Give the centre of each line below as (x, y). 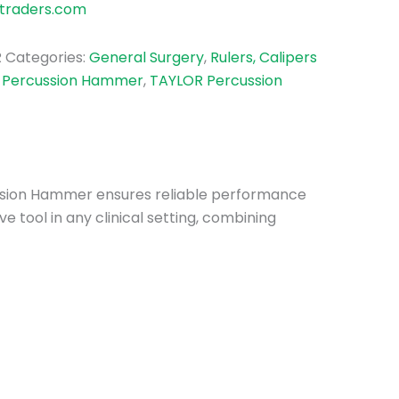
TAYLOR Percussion (216, 81)
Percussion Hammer (73, 81)
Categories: (47, 57)
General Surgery (147, 57)
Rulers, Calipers (264, 57)
